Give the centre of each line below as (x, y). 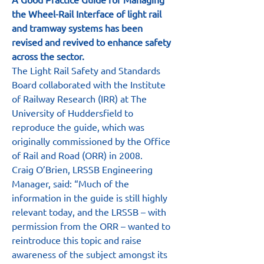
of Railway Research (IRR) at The (80, 98)
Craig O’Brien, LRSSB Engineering (83, 169)
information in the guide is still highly (91, 197)
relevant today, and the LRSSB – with (90, 212)
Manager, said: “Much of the (72, 183)
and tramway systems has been (78, 28)
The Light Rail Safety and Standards (87, 70)
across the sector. (48, 56)
